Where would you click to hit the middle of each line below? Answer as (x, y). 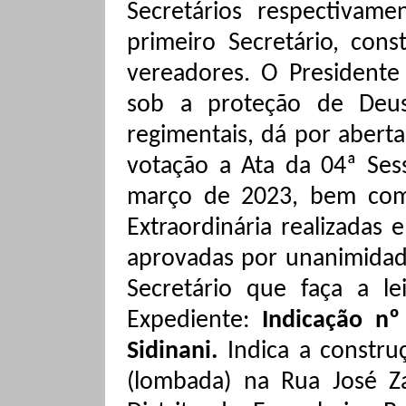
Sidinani (169, 352)
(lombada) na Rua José (258, 382)
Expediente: (195, 321)
